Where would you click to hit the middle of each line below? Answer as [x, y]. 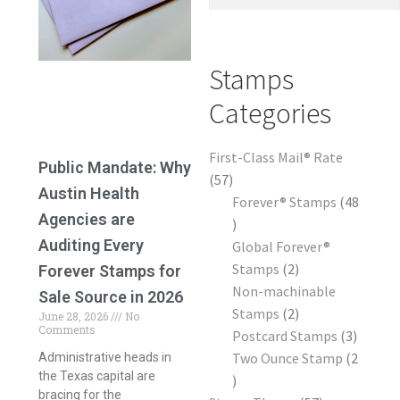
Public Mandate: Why [114, 168]
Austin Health [88, 194]
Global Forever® [281, 246]
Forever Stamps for [109, 271]
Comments [67, 330]
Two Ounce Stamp [287, 358]
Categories [270, 114]
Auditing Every [91, 246]
